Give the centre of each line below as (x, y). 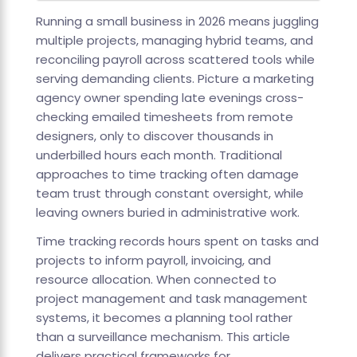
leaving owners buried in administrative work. (167, 213)
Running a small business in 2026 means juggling (177, 22)
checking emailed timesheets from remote (164, 117)
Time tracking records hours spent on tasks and (177, 241)
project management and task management (171, 299)
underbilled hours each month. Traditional (159, 155)
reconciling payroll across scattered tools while (175, 60)
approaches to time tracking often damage (167, 175)
